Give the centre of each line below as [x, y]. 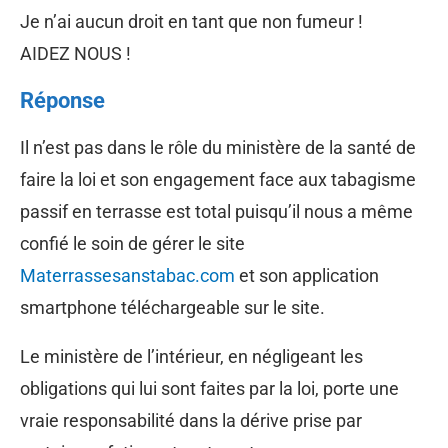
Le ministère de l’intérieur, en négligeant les [191, 356]
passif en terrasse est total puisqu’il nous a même [216, 211]
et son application [307, 275]
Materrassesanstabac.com [127, 275]
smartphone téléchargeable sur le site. [172, 307]
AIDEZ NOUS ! [75, 53]
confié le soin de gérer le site [132, 243]
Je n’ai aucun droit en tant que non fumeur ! [191, 21]
